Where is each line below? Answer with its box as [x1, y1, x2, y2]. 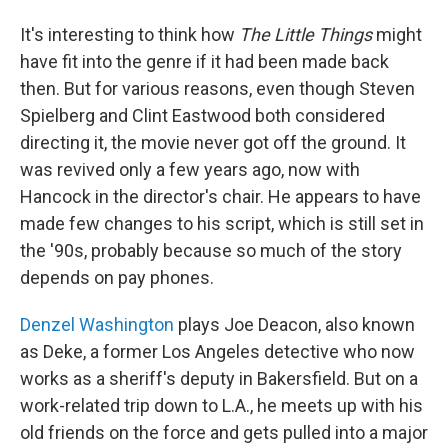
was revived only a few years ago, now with [20, 159, 360, 180]
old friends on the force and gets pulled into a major [20, 422, 428, 443]
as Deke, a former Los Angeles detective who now [20, 341, 415, 362]
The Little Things [239, 24, 372, 45]
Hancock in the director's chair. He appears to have [20, 186, 421, 207]
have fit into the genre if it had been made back [20, 51, 389, 72]
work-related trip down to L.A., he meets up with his [20, 395, 423, 416]
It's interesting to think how [20, 24, 239, 45]
